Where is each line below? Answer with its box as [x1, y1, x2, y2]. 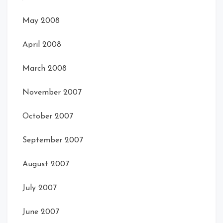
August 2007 [22, 160, 69, 168]
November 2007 [22, 88, 82, 97]
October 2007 [22, 112, 73, 120]
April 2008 [22, 40, 61, 49]
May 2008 [22, 16, 60, 25]
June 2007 [22, 208, 59, 216]
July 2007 [22, 184, 57, 192]
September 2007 [22, 136, 83, 144]
